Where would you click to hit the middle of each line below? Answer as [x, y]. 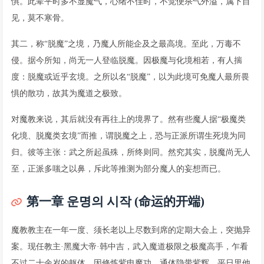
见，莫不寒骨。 [40, 18]
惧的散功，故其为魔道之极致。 [69, 93]
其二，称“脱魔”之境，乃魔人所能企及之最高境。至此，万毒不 [126, 44]
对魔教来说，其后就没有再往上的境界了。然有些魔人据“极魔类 [128, 119]
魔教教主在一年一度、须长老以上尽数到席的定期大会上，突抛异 [131, 230]
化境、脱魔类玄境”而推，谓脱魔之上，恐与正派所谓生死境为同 [128, 136]
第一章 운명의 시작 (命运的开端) [115, 201]
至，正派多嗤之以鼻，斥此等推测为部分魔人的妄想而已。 [118, 169]
